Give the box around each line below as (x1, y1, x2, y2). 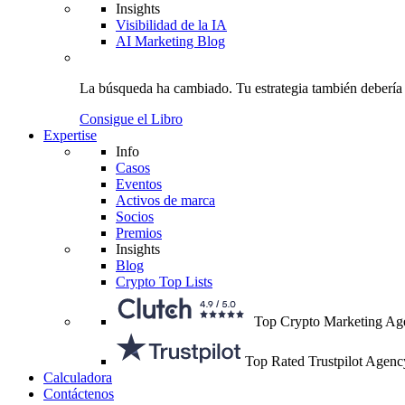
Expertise (43, 127, 97, 143)
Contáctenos (43, 386, 114, 401)
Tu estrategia (236, 80, 308, 96)
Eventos (116, 176, 162, 192)
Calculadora (43, 370, 112, 385)
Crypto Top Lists (116, 274, 212, 289)
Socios (116, 209, 154, 224)
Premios (116, 225, 162, 240)
